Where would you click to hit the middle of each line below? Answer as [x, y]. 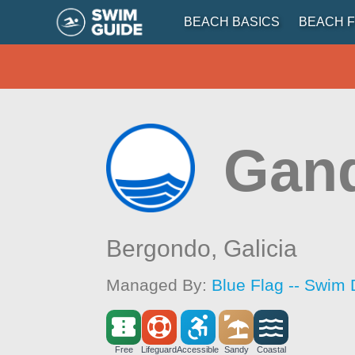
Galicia [261, 248]
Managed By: [159, 285]
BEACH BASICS [231, 22]
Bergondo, [165, 248]
